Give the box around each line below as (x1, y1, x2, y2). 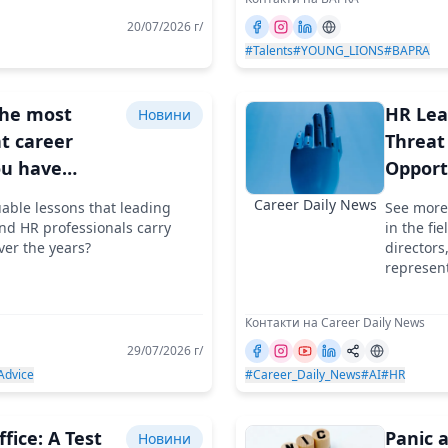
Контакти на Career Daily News (245, 313, 425, 331)
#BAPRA (384, 41, 430, 59)
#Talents (245, 41, 293, 59)
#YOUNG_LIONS (293, 41, 384, 59)
